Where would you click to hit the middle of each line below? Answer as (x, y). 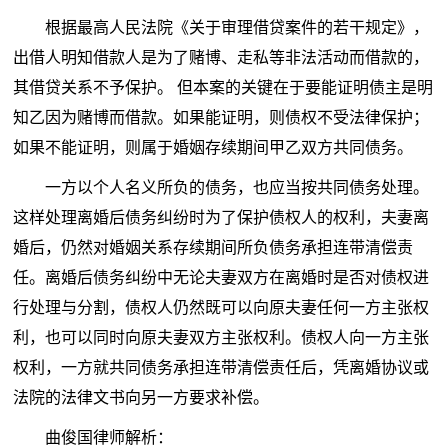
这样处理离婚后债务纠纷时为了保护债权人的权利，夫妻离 (221, 218)
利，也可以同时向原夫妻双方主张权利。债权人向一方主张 (221, 338)
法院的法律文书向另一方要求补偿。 (141, 398)
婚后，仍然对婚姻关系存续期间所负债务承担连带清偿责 (213, 248)
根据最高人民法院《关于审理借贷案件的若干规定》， (237, 28)
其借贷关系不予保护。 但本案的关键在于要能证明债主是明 (223, 88)
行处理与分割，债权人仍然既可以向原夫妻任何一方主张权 (221, 308)
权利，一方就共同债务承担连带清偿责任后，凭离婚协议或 (221, 368)
